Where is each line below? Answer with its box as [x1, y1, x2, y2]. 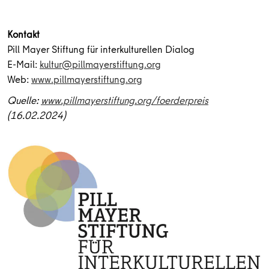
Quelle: [7, 93, 41, 107]
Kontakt [7, 27, 40, 41]
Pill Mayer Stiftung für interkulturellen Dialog [7, 42, 195, 56]
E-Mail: [7, 57, 40, 71]
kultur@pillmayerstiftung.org [40, 57, 161, 71]
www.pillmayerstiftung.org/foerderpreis [41, 93, 208, 107]
